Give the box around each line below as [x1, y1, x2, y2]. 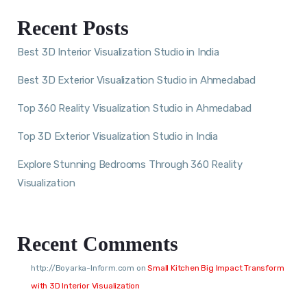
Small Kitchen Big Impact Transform [147, 262, 284, 273]
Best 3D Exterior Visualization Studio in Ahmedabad [17, 73, 256, 86]
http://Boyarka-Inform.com [31, 262, 135, 273]
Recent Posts [17, 16, 129, 39]
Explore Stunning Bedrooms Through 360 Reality [17, 158, 243, 171]
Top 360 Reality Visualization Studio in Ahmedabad [17, 101, 252, 114]
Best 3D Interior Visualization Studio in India [17, 45, 219, 58]
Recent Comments [17, 232, 178, 255]
